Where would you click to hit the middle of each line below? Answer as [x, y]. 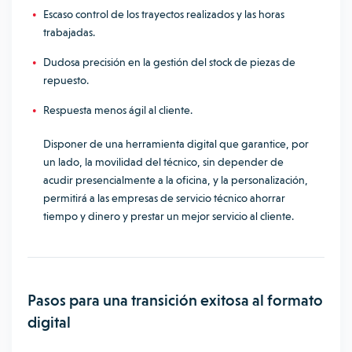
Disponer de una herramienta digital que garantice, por [176, 144]
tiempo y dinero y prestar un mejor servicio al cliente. [169, 216]
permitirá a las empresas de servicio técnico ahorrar [164, 198]
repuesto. [66, 80]
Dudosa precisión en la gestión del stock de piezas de [169, 62]
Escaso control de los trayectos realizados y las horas [164, 14]
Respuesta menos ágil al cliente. [118, 110]
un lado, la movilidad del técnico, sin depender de [163, 162]
